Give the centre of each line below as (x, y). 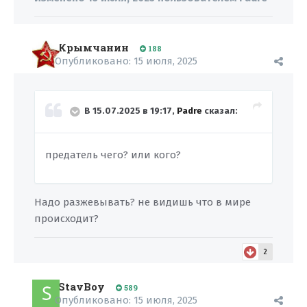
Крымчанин (94, 47)
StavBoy (82, 286)
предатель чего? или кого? (113, 155)
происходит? (66, 219)
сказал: (220, 111)
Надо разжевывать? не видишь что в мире (143, 202)
